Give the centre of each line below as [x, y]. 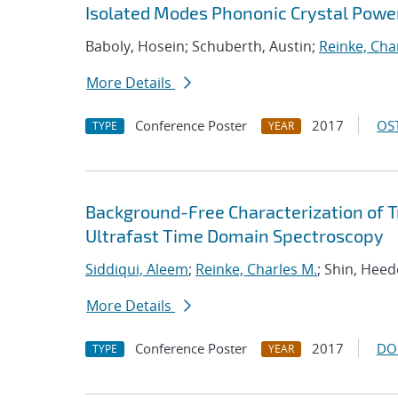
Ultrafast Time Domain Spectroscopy [235, 235]
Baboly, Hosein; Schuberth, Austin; [202, 46]
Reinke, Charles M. [256, 269]
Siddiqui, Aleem [137, 269]
